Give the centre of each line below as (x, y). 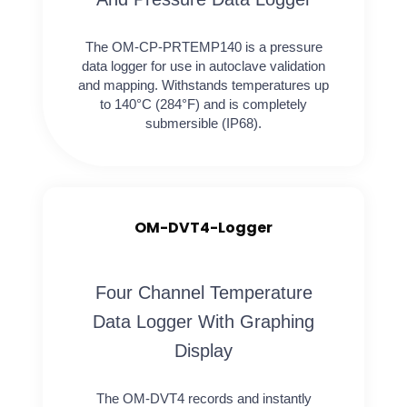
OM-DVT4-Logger (203, 228)
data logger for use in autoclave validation (203, 65)
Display (203, 351)
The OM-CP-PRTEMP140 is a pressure (203, 46)
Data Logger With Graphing (203, 322)
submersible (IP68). (203, 123)
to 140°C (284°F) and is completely (203, 104)
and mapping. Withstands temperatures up (203, 84)
